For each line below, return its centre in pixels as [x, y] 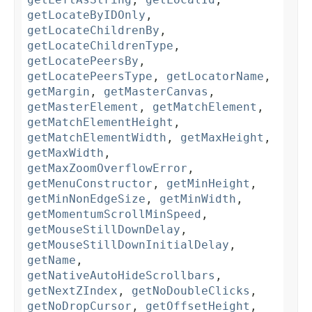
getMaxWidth [65, 153]
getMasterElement [83, 107]
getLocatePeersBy [83, 61]
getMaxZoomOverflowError [107, 169]
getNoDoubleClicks [191, 291]
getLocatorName [215, 77]
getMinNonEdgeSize [86, 199]
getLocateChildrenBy [93, 31]
